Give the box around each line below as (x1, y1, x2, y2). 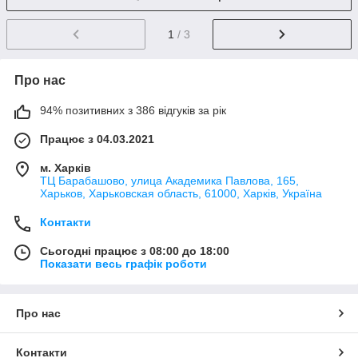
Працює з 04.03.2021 (40, 132, 154, 145)
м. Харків (40, 161, 91, 174)
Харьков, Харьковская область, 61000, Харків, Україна (40, 186, 322, 200)
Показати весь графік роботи (40, 257, 207, 270)
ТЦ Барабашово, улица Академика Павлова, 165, (40, 173, 299, 187)
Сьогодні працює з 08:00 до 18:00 (40, 244, 229, 257)
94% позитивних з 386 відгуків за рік (40, 103, 226, 117)
